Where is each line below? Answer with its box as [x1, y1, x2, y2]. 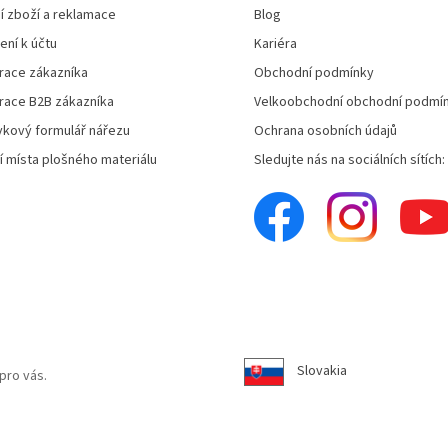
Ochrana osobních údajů [254, 121, 397, 141]
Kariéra [254, 34, 297, 54]
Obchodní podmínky [254, 63, 374, 83]
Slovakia [297, 361, 347, 382]
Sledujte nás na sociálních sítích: [254, 150, 445, 170]
